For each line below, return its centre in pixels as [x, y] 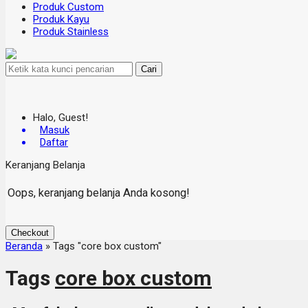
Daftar [54, 142]
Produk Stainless [71, 32]
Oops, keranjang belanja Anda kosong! [99, 192]
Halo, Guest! [60, 118]
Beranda [24, 246]
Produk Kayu [61, 19]
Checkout [30, 233]
